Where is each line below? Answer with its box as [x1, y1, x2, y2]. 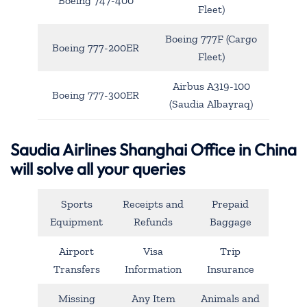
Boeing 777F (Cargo [165, 32, 257, 46]
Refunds [134, 214, 173, 228]
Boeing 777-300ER [52, 88, 139, 102]
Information [125, 262, 182, 275]
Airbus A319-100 [172, 79, 250, 93]
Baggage [209, 214, 251, 228]
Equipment [50, 214, 103, 228]
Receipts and [123, 197, 184, 210]
